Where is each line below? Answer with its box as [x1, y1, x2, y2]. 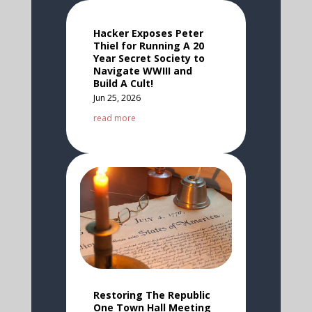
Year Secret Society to [93, 52, 205, 65]
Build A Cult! [93, 77, 153, 91]
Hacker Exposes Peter [93, 26, 203, 40]
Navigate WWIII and [93, 64, 192, 78]
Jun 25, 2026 [93, 92, 141, 104]
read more [93, 112, 136, 125]
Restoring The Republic [93, 288, 210, 302]
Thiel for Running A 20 [93, 39, 204, 53]
